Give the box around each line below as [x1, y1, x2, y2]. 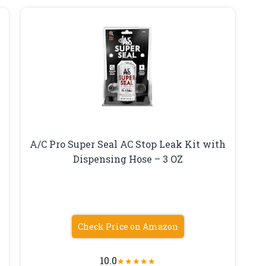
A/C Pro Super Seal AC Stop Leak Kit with [30, 138, 226, 151]
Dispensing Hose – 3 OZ [72, 153, 183, 166]
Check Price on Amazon [77, 221, 178, 233]
